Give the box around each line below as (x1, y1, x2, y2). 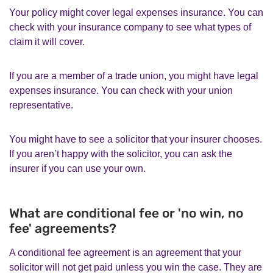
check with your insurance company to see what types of (9, 21, 251, 32)
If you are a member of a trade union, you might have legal (9, 70, 258, 81)
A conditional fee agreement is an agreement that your (9, 247, 241, 258)
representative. (9, 99, 73, 110)
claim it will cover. (9, 36, 85, 47)
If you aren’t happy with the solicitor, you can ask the (9, 148, 232, 159)
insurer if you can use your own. (9, 163, 146, 174)
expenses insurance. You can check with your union (9, 85, 233, 96)
